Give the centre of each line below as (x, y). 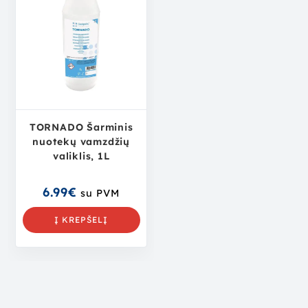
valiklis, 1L (81, 156)
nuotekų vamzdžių (81, 142)
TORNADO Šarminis (81, 128)
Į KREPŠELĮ (81, 220)
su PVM (100, 194)
